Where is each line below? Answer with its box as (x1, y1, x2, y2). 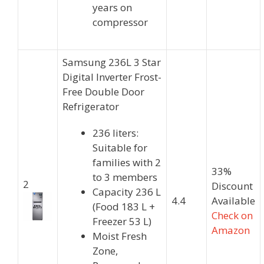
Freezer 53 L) (93, 214, 151, 229)
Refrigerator (62, 100, 119, 114)
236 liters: (93, 126, 138, 140)
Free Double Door (62, 85, 144, 99)
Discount (212, 179, 253, 193)
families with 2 (93, 156, 161, 170)
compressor (93, 15, 148, 29)
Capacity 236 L (93, 185, 161, 199)
